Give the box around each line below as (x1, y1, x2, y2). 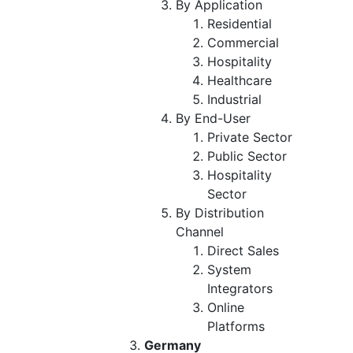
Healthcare (207, 72, 272, 88)
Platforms (207, 318, 265, 334)
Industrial (207, 91, 262, 107)
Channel (176, 223, 224, 240)
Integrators (207, 280, 273, 296)
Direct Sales (207, 242, 279, 258)
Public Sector (207, 147, 287, 164)
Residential (207, 15, 272, 32)
